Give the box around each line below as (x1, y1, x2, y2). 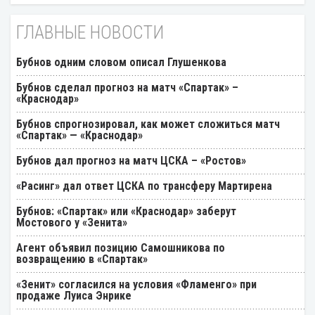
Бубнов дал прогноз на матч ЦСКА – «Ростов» (16, 154, 246, 168)
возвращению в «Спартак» (16, 252, 148, 266)
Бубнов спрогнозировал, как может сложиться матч (16, 117, 280, 131)
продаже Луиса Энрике (16, 289, 131, 303)
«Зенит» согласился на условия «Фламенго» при (16, 278, 257, 292)
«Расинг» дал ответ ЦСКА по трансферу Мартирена (16, 179, 272, 193)
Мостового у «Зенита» (16, 216, 127, 230)
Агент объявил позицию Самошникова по (16, 241, 225, 255)
